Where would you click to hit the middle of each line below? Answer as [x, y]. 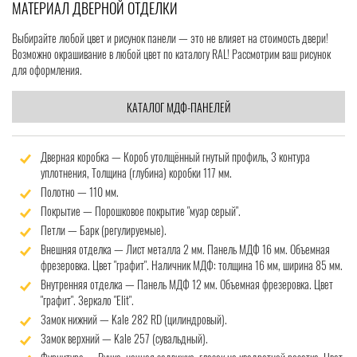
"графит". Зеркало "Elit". [87, 300]
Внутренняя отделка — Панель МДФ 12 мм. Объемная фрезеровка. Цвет [187, 284]
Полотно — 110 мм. [80, 192]
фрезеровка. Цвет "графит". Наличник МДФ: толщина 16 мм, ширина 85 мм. [192, 265]
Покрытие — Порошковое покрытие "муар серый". [141, 211]
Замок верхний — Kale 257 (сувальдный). [124, 339]
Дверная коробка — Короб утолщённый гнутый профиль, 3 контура [175, 157]
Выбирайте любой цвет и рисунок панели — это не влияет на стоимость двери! [170, 38]
